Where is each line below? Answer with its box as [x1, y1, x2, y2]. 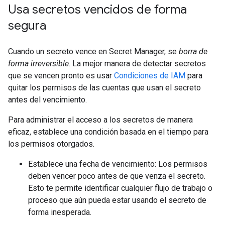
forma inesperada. [28, 207, 91, 217]
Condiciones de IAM [114, 71, 185, 80]
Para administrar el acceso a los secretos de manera [8, 115, 193, 125]
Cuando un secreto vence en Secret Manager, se [8, 47, 179, 56]
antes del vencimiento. [8, 95, 87, 104]
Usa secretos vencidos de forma [8, 2, 187, 17]
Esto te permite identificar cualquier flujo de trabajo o [28, 183, 212, 193]
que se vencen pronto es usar [8, 71, 114, 80]
